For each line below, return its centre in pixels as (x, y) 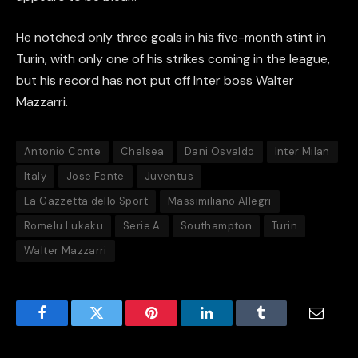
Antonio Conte (63, 152)
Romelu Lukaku (64, 226)
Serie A (142, 226)
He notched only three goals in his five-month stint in (171, 38)
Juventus (169, 177)
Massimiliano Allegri (219, 201)
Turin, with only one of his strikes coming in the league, (173, 59)
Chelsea (143, 152)
